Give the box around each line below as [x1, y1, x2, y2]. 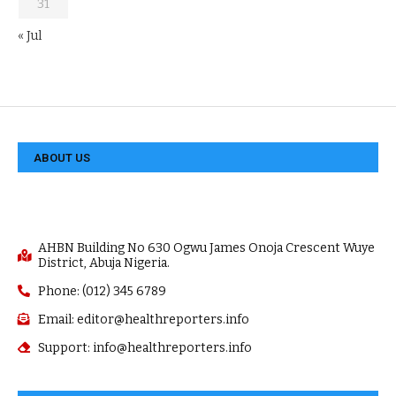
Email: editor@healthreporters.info [37, 311, 249, 327]
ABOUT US [34, 150, 90, 164]
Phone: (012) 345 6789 [37, 283, 166, 299]
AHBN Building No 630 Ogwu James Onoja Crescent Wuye [37, 240, 375, 255]
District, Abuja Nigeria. [37, 255, 170, 270]
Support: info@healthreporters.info [37, 339, 252, 355]
